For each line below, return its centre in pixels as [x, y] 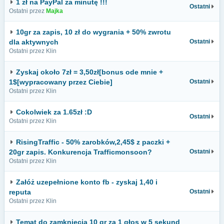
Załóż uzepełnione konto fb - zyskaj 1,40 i [87, 182]
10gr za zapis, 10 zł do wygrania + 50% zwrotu [93, 32]
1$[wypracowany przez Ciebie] [61, 82]
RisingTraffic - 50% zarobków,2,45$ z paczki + [93, 142]
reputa [20, 192]
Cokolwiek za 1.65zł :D [54, 112]
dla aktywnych [34, 42]
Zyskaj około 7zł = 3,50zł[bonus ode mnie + [89, 72]
